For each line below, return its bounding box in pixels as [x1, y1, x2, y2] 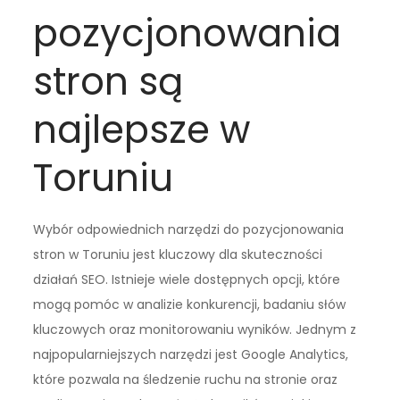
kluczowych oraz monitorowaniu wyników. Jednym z [33, 321, 357, 339]
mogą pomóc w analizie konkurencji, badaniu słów [33, 296, 346, 314]
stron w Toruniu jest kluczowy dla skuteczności [33, 246, 323, 264]
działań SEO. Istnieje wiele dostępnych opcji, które [33, 271, 341, 289]
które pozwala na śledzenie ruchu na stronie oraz [33, 371, 338, 389]
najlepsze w [33, 104, 251, 157]
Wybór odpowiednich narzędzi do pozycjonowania [33, 221, 345, 239]
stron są [33, 55, 184, 109]
